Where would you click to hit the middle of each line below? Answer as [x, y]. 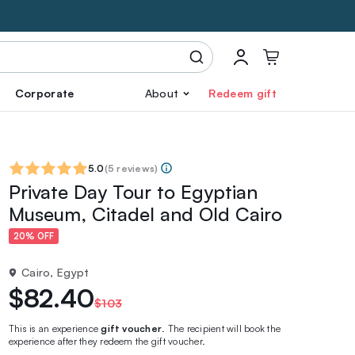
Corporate [44, 93]
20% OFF [34, 237]
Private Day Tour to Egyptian [133, 192]
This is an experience [55, 328]
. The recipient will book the [221, 328]
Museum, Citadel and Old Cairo [145, 214]
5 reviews [131, 168]
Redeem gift [242, 93]
